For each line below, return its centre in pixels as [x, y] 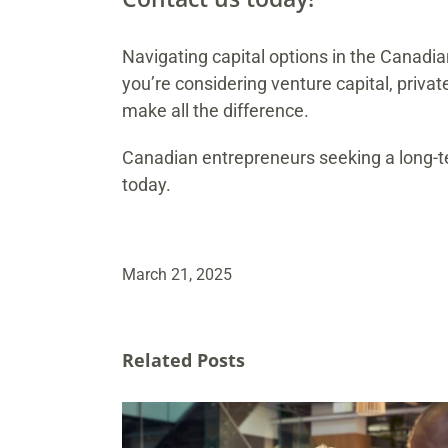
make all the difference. [215, 110]
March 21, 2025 [177, 274]
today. [146, 184]
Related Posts [183, 359]
